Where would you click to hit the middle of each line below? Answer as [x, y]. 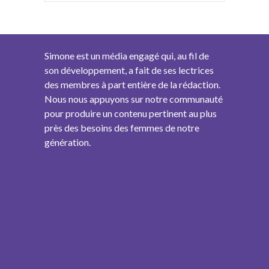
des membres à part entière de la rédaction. [132, 84]
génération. [68, 142]
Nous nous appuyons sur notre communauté [134, 98]
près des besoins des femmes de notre [122, 127]
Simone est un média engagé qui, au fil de [127, 55]
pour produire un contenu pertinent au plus [131, 113]
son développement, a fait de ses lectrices [129, 70]
